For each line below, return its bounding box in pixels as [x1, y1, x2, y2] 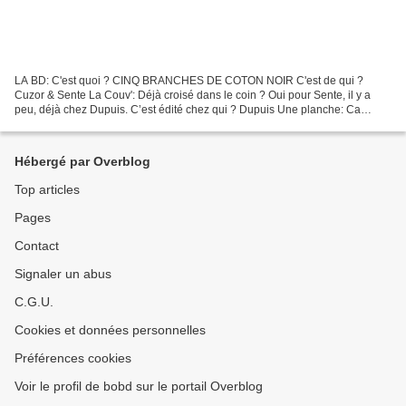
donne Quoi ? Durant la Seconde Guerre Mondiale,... [14, 117, 274, 130]
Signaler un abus [14, 266, 111, 281]
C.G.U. [14, 295, 53, 309]
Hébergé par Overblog [14, 154, 150, 169]
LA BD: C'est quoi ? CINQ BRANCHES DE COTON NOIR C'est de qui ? [14, 73, 363, 87]
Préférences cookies [14, 351, 131, 365]
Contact [14, 238, 59, 253]
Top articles [14, 182, 80, 197]
